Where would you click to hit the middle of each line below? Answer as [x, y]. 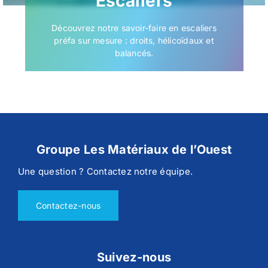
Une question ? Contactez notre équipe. [106, 172]
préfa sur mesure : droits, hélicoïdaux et [134, 41]
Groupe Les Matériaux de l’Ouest [134, 150]
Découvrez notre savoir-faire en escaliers [134, 28]
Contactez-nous [68, 206]
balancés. [134, 53]
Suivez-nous [134, 258]
